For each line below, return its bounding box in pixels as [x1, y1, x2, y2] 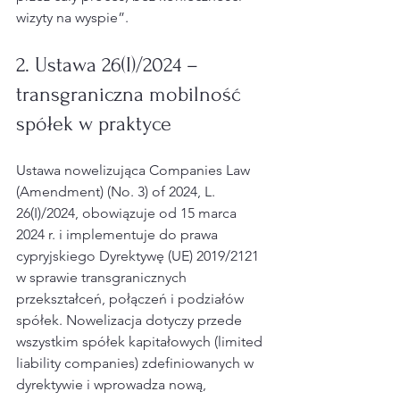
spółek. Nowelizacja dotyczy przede [16, 312, 246, 329]
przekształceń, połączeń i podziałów [16, 290, 247, 308]
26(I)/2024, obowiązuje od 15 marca [16, 204, 240, 222]
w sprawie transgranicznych [16, 269, 190, 287]
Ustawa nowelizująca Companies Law [16, 162, 254, 179]
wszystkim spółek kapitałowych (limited [16, 333, 266, 351]
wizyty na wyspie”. [16, 9, 129, 27]
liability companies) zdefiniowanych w [16, 354, 257, 372]
